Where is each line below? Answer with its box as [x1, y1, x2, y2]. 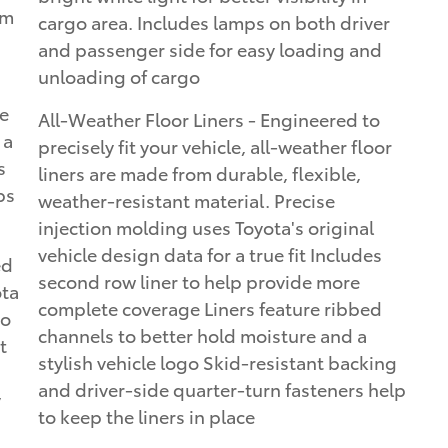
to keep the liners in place [38, 403, 255, 429]
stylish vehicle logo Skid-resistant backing [38, 349, 397, 375]
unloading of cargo [38, 63, 200, 89]
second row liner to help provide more [38, 268, 360, 294]
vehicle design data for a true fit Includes [38, 241, 382, 267]
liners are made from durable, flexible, [38, 160, 361, 186]
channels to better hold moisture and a [38, 322, 367, 348]
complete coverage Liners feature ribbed [38, 295, 382, 321]
